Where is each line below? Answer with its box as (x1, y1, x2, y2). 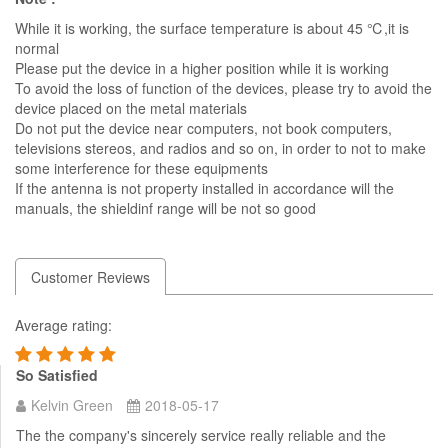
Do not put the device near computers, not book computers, (15, 117, 392, 138)
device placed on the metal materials (15, 97, 247, 118)
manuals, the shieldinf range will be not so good (15, 197, 316, 218)
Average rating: (15, 314, 112, 335)
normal (15, 37, 59, 58)
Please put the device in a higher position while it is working (15, 57, 389, 78)
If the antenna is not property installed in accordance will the (15, 177, 394, 198)
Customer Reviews (31, 266, 150, 287)
